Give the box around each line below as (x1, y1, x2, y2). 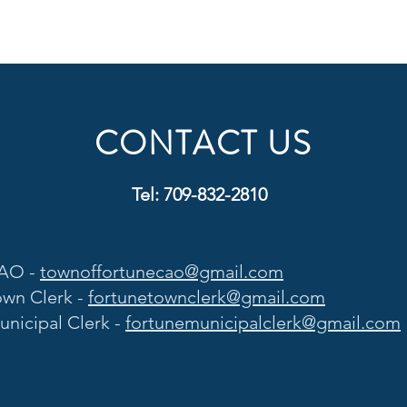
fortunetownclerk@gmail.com (88, 286, 325, 308)
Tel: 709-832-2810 (132, 184, 267, 205)
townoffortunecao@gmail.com (40, 261, 283, 283)
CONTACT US (94, 120, 313, 167)
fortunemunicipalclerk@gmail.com (125, 312, 401, 333)
